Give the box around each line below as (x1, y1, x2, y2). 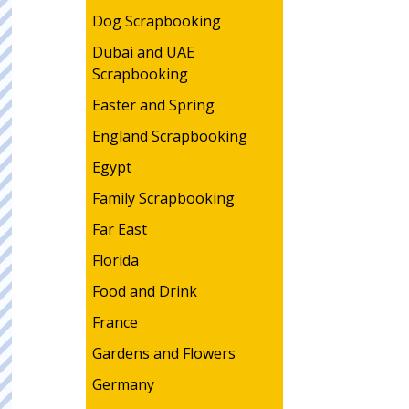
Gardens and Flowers (91, 343, 236, 363)
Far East (91, 219, 147, 239)
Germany (91, 374, 154, 394)
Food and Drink (91, 281, 197, 301)
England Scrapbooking (91, 126, 247, 146)
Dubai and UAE (91, 42, 194, 62)
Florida (91, 250, 139, 270)
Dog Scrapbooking (91, 11, 221, 31)
